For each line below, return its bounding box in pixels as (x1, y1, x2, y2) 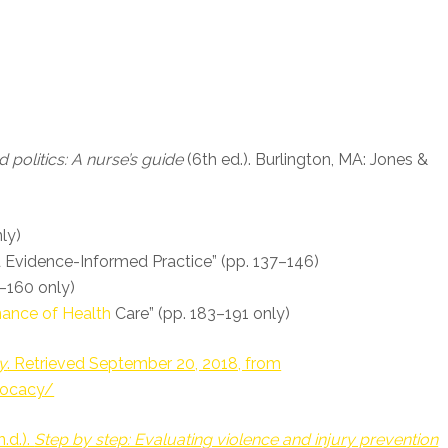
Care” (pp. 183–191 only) (111, 304, 291, 323)
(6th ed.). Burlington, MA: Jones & (183, 150, 429, 169)
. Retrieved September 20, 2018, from (7, 354, 282, 373)
